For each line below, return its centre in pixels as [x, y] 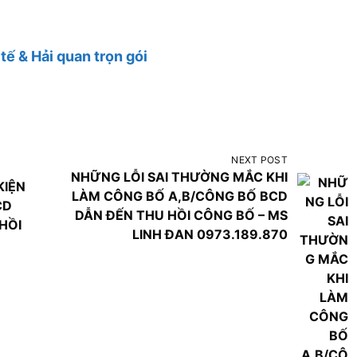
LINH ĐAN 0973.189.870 [210, 234]
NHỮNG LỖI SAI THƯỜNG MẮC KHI [179, 177]
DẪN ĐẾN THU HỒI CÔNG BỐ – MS [181, 215]
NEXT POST [259, 159]
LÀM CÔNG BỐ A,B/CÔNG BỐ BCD [180, 196]
